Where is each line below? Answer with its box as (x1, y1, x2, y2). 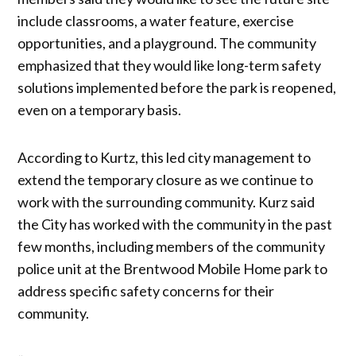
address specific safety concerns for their (17, 281, 275, 300)
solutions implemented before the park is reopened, (17, 78, 337, 96)
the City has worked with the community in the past (17, 215, 333, 233)
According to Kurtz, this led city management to (17, 148, 311, 166)
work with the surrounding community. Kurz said (17, 192, 315, 211)
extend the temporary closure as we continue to (17, 170, 314, 188)
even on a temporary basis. (17, 100, 182, 118)
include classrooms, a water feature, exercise (17, 11, 295, 29)
